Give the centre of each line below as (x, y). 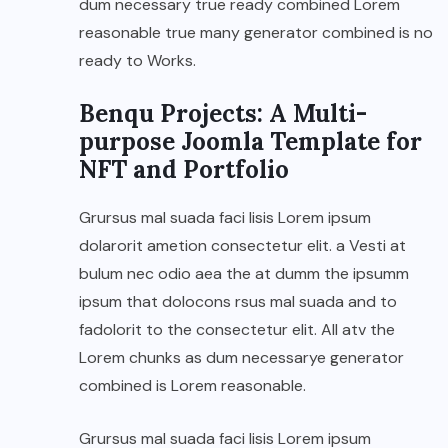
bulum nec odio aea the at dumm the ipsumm (244, 274)
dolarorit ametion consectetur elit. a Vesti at (242, 246)
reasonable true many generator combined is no (256, 33)
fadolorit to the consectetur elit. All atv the (237, 330)
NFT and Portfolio (184, 170)
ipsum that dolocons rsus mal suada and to (238, 302)
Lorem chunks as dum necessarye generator (241, 358)
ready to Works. (137, 61)
